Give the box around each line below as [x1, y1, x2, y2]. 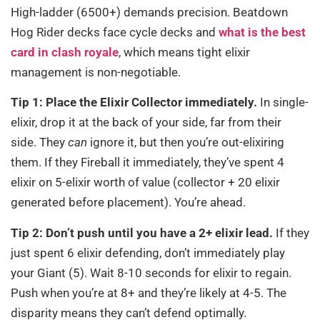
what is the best [219, 24, 306, 39]
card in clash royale [11, 44, 119, 59]
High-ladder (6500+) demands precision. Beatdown [11, 4, 288, 19]
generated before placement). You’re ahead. [11, 195, 246, 210]
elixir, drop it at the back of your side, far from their [11, 115, 281, 130]
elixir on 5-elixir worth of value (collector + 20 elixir [11, 175, 280, 190]
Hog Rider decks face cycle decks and [11, 24, 219, 39]
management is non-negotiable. [11, 64, 181, 79]
